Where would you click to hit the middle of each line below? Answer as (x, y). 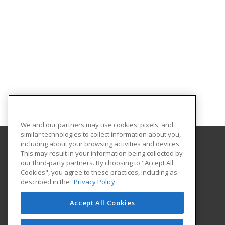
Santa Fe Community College (90, 155)
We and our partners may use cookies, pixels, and (97, 124)
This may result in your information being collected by (102, 153)
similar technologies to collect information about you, (101, 134)
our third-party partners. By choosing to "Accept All (97, 162)
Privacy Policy (94, 182)
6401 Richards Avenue (78, 177)
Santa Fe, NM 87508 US (79, 188)
